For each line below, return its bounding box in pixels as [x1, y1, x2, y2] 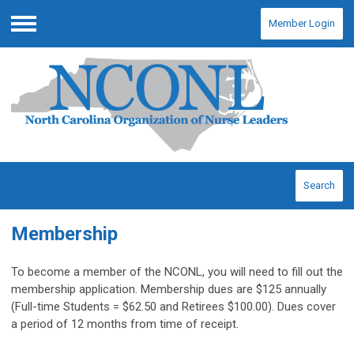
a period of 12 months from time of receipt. [11, 317, 239, 332]
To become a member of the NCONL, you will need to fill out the [11, 265, 343, 280]
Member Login [269, 17, 335, 29]
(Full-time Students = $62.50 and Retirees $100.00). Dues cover [11, 299, 336, 314]
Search [303, 179, 335, 192]
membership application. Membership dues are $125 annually [11, 282, 326, 297]
